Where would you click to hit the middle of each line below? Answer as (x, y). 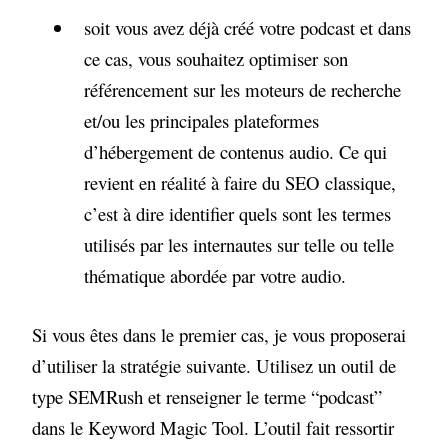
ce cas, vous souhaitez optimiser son (215, 58)
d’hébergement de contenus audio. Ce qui (235, 151)
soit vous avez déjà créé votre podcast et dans (247, 27)
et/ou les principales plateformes (201, 120)
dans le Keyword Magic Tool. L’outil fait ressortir (213, 428)
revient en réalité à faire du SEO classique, (239, 182)
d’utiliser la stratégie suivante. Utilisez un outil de (214, 366)
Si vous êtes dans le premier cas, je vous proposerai (219, 335)
